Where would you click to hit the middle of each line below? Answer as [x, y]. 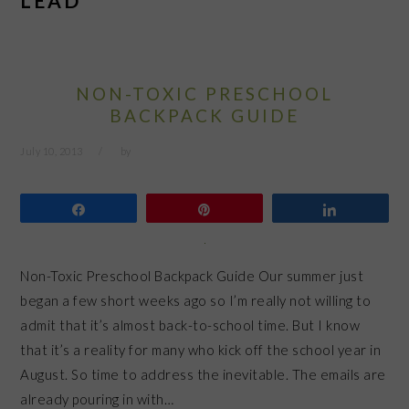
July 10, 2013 [52, 151]
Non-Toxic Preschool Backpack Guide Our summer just [192, 275]
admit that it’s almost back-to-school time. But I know [190, 325]
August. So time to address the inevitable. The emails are [203, 374]
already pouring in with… [97, 399]
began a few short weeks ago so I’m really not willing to [196, 300]
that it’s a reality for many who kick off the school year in [201, 349]
